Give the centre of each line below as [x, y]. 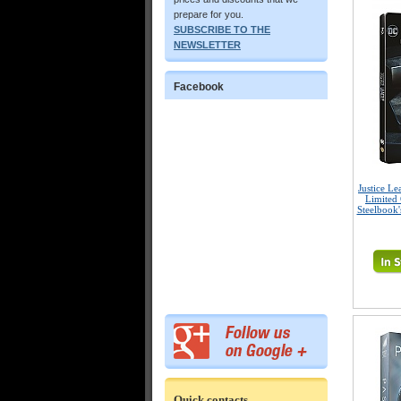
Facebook [199, 87]
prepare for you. [209, 14]
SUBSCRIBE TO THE [222, 30]
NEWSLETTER [207, 45]
